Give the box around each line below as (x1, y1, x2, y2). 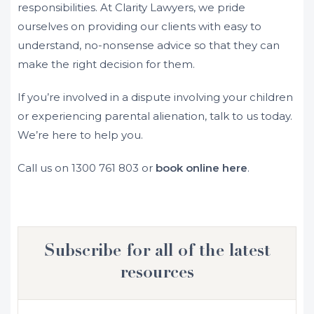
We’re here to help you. (18, 128, 143, 142)
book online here (156, 161, 247, 175)
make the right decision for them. (18, 57, 195, 71)
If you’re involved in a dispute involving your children (18, 90, 293, 104)
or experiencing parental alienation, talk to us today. (18, 109, 292, 123)
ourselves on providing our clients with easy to (18, 20, 261, 33)
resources (120, 265, 194, 282)
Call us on (18, 161, 71, 175)
